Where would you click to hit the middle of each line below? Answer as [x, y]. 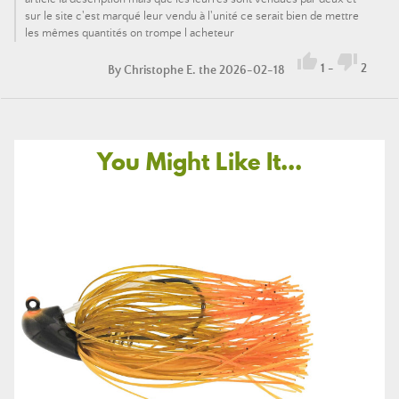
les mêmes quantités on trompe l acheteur [130, 33]
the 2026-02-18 [242, 70]
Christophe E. [160, 70]
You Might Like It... [199, 161]
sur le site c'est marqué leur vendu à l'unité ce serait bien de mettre [192, 16]
